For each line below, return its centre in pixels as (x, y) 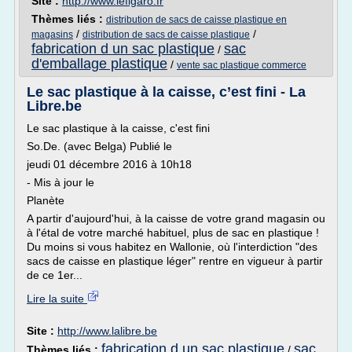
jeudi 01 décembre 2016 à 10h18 (109, 164)
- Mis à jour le (60, 182)
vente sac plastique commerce (242, 65)
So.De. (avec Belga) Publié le (99, 146)
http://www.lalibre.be (107, 331)
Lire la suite (57, 299)
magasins (52, 35)
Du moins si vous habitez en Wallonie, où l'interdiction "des (172, 247)
